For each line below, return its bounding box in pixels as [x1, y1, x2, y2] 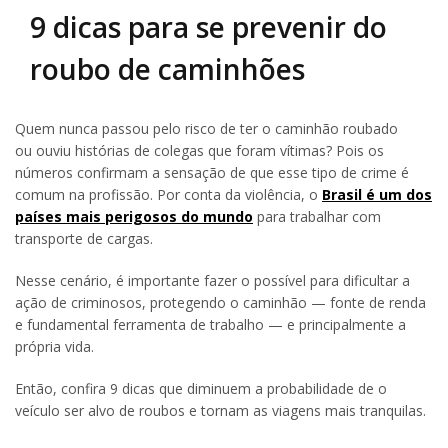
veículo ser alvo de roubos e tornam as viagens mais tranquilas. [15, 400, 426, 420]
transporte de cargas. [15, 228, 153, 248]
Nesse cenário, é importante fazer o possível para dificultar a [15, 270, 410, 290]
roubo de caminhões [30, 49, 305, 88]
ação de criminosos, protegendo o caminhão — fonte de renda [15, 292, 426, 312]
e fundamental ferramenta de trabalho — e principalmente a [15, 314, 406, 334]
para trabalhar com [253, 206, 381, 226]
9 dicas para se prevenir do [30, 7, 387, 46]
